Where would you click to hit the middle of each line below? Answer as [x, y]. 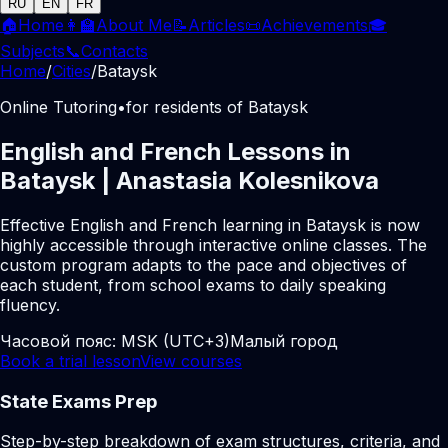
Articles [216, 25]
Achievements [314, 25]
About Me [134, 25]
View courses [191, 360]
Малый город [284, 340]
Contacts [114, 51]
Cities [71, 71]
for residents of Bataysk [217, 107]
